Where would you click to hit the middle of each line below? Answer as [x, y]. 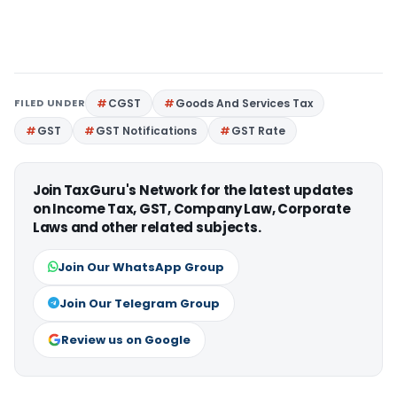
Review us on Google [126, 339]
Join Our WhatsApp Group [141, 267]
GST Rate [258, 130]
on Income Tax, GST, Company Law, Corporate [192, 208]
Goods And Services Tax [245, 103]
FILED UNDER [50, 102]
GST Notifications [146, 130]
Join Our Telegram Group [140, 303]
